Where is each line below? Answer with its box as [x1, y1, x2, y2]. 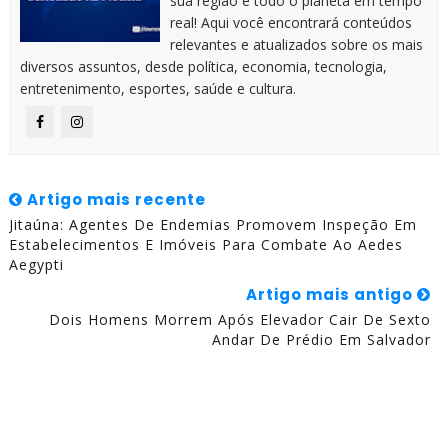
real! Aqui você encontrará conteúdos [169, 13, 412, 33]
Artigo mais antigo [246, 284, 418, 306]
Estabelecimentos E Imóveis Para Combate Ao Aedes [8, 235, 403, 255]
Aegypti [8, 255, 64, 275]
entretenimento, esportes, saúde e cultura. [19, 79, 296, 99]
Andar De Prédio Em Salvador [212, 330, 432, 350]
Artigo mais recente [22, 189, 206, 211]
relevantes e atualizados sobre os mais [169, 35, 423, 55]
